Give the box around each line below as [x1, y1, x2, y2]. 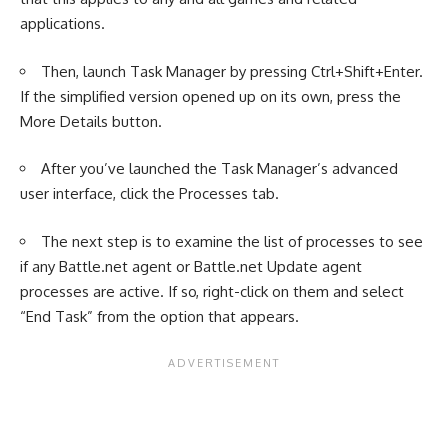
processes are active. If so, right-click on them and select [20, 281, 404, 301]
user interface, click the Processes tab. [20, 184, 279, 203]
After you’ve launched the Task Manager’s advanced [41, 159, 398, 178]
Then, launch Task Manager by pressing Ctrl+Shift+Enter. [41, 61, 423, 81]
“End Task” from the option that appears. [20, 306, 299, 326]
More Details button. [20, 111, 162, 131]
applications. [20, 14, 105, 33]
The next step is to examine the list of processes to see [41, 231, 423, 251]
